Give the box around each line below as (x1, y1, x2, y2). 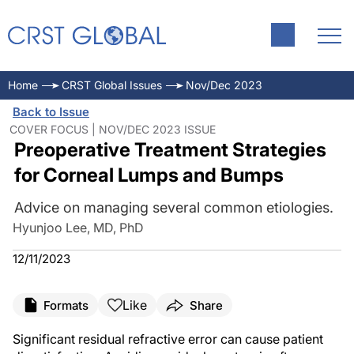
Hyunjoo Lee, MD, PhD (13, 220, 144, 235)
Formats (43, 297, 88, 313)
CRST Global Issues (62, 78, 162, 92)
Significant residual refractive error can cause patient (13, 331, 323, 347)
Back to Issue (13, 104, 89, 119)
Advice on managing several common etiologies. (13, 199, 333, 216)
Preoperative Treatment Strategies (13, 138, 326, 161)
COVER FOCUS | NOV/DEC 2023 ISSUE (9, 122, 216, 136)
